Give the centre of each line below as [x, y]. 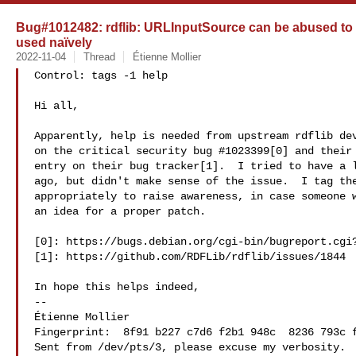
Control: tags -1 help [101, 75]
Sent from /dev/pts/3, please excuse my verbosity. [190, 347]
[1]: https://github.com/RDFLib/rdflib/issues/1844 [190, 257]
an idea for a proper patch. [120, 211]
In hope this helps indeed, [117, 287]
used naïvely [54, 42]
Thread [99, 57]
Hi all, [56, 106]
